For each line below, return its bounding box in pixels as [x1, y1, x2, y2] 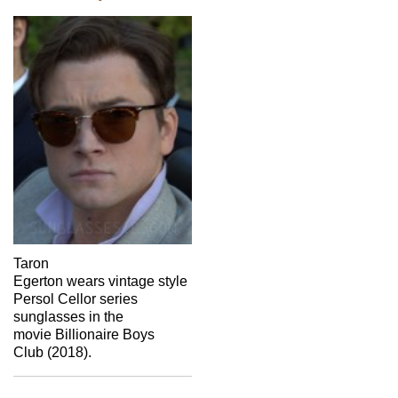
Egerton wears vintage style [13, 273, 187, 289]
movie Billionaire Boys [13, 326, 155, 342]
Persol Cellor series [13, 291, 138, 306]
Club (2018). [13, 344, 92, 360]
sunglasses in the [13, 308, 123, 324]
